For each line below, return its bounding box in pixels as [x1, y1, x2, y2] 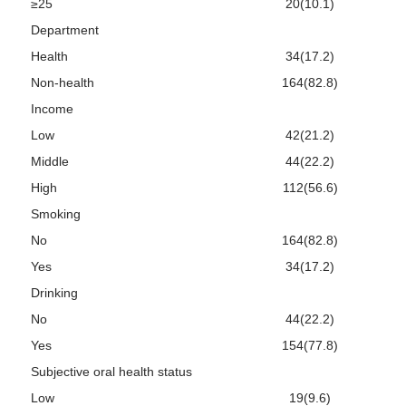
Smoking [31, 206, 81, 221]
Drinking [31, 285, 78, 300]
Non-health [31, 74, 94, 90]
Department [31, 22, 99, 37]
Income [31, 101, 73, 116]
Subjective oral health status [31, 363, 192, 379]
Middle [31, 153, 69, 169]
